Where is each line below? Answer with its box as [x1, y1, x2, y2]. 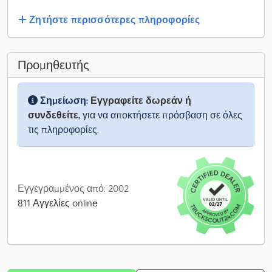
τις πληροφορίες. [28, 123, 99, 136]
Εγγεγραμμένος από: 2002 [18, 182, 129, 195]
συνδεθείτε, [28, 109, 80, 121]
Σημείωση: [38, 94, 90, 107]
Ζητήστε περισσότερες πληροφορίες [29, 13, 200, 26]
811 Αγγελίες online [18, 197, 98, 209]
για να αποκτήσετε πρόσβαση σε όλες [80, 109, 242, 121]
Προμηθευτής [18, 57, 89, 73]
